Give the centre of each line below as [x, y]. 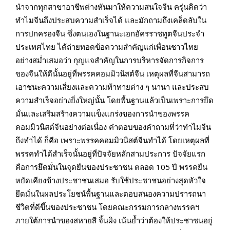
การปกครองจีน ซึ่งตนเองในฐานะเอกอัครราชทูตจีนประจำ [110, 33]
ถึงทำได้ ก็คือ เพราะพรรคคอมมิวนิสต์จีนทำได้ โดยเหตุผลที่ [112, 140]
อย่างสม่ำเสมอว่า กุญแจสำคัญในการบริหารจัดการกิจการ [110, 60]
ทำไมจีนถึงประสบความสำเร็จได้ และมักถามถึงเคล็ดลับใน [111, 20]
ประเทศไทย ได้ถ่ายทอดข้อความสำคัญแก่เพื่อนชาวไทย [107, 46]
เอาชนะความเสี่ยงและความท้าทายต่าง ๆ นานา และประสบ [112, 87]
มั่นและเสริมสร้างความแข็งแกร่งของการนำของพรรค [102, 113]
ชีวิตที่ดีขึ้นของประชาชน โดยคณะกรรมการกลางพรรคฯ [107, 207]
